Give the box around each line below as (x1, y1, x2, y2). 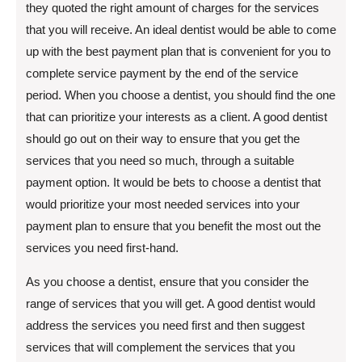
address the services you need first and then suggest (26, 318, 305, 332)
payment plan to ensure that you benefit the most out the (26, 219, 321, 233)
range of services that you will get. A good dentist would (26, 297, 315, 310)
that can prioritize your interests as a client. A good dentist (26, 110, 327, 124)
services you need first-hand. (26, 241, 179, 255)
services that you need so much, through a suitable (26, 154, 294, 167)
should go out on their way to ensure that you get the (26, 132, 300, 145)
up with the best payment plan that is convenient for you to (26, 44, 330, 58)
